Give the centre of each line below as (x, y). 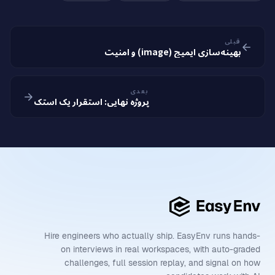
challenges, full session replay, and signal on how (162, 263)
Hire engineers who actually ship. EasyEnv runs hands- (152, 236)
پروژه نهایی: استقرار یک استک (91, 101)
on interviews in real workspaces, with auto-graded (161, 250)
